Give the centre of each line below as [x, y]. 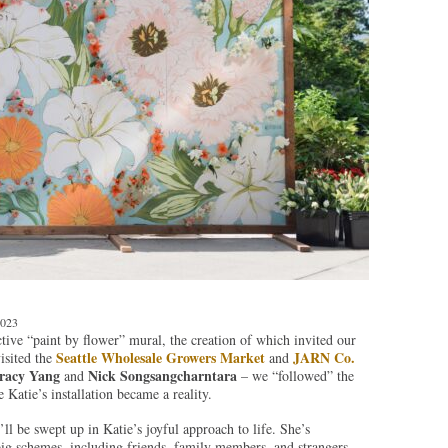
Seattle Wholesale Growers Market [160, 358]
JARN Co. [323, 358]
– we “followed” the [295, 376]
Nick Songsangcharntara [162, 376]
